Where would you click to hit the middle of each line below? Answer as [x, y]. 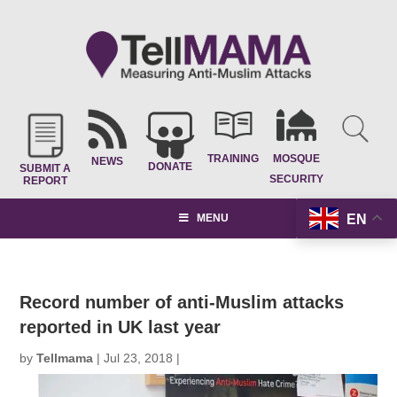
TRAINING [234, 158]
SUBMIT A [45, 168]
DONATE [171, 167]
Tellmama [65, 358]
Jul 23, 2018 [139, 358]
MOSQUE [296, 158]
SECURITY [296, 179]
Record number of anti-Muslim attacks [182, 302]
